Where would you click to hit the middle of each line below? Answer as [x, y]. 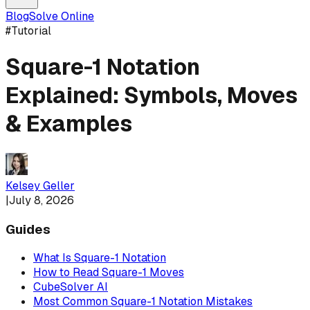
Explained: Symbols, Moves [152, 95]
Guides [28, 229]
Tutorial [31, 31]
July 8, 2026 [42, 200]
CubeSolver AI [71, 287]
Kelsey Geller [40, 185]
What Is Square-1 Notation [100, 258]
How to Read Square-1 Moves [109, 273]
